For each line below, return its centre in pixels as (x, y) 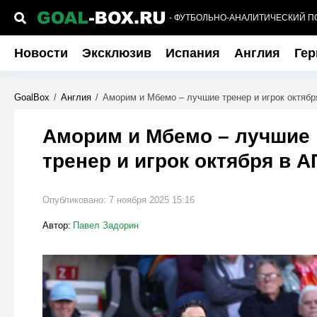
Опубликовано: (75, 200)
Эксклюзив (116, 53)
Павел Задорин (105, 225)
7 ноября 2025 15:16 (151, 200)
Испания (192, 53)
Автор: (56, 225)
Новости (41, 53)
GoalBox (31, 97)
